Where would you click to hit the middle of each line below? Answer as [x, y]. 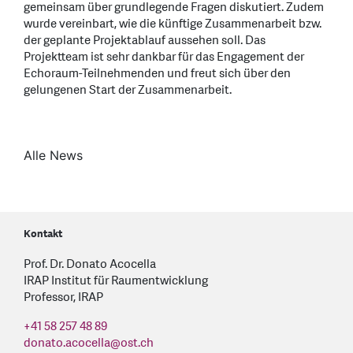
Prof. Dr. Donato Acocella [90, 265]
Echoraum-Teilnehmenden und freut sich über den [157, 74]
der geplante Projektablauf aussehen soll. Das [145, 41]
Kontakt [43, 234]
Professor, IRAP [63, 298]
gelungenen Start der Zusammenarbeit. [129, 91]
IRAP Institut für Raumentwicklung [116, 281]
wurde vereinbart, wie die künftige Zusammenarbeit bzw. [173, 24]
